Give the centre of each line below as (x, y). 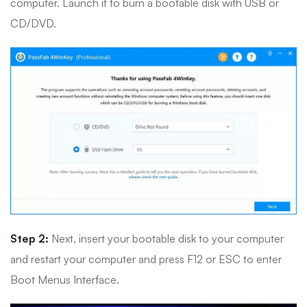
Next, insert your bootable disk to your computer (166, 238)
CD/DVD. (33, 23)
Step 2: (29, 238)
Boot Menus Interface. (65, 279)
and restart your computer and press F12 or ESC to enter (146, 259)
